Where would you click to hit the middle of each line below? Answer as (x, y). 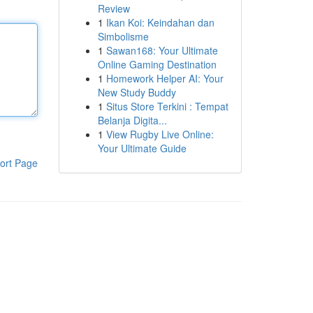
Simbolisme (123, 36)
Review (114, 8)
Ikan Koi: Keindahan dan (160, 22)
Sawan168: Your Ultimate (162, 50)
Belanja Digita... (132, 120)
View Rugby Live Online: (160, 134)
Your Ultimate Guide (142, 148)
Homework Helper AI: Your (165, 78)
